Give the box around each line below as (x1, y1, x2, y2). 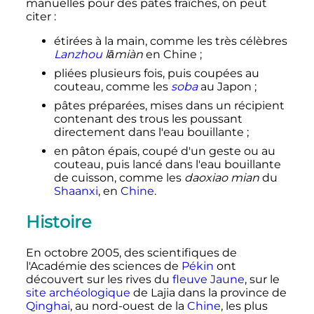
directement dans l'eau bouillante (53, 125, 244, 139)
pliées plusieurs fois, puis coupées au (53, 66, 259, 80)
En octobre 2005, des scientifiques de (25, 245, 237, 259)
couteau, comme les (53, 79, 171, 93)
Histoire (25, 211, 92, 232)
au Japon (197, 79, 252, 93)
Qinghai (25, 299, 70, 313)
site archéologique (25, 285, 130, 299)
